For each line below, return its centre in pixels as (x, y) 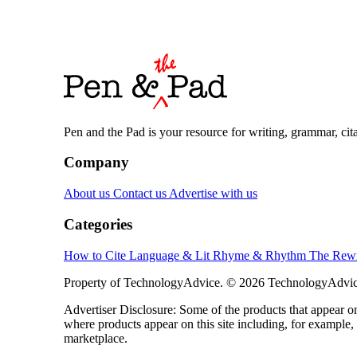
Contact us (141, 194)
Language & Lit (171, 255)
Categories (98, 224)
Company (96, 163)
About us (88, 194)
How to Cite (96, 255)
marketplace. (96, 338)
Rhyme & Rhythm (261, 255)
